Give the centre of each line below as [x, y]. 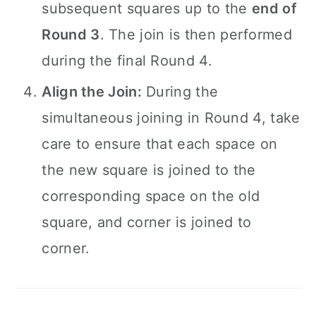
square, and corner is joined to [147, 222]
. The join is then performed [196, 35]
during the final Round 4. [127, 61]
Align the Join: [92, 92]
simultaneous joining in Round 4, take [171, 118]
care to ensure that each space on [160, 144]
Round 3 [71, 35]
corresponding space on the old [151, 196]
